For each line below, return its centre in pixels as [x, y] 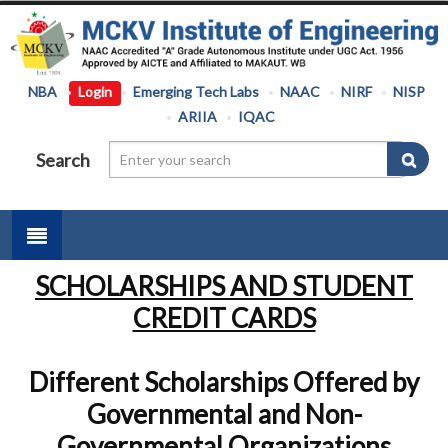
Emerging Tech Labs [195, 92]
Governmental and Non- [224, 414]
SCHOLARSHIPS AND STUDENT [224, 286]
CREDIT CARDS [224, 318]
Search [63, 159]
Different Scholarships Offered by [224, 382]
